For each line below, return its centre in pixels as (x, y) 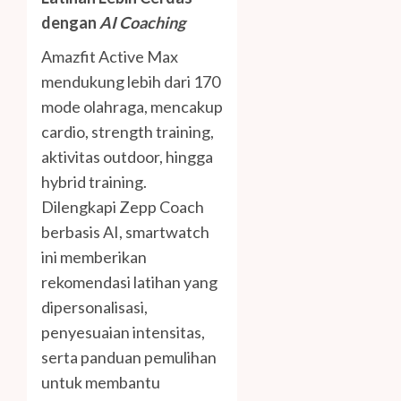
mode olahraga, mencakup (132, 107)
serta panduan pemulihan (129, 358)
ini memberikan (94, 257)
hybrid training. (94, 182)
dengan (69, 23)
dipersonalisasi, (94, 307)
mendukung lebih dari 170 (131, 82)
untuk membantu (101, 383)
